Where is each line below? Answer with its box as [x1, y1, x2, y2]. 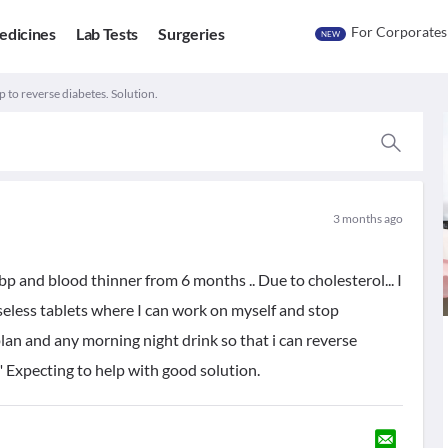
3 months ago [332, 211, 403, 226]
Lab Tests [75, 24, 139, 44]
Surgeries [158, 24, 225, 44]
